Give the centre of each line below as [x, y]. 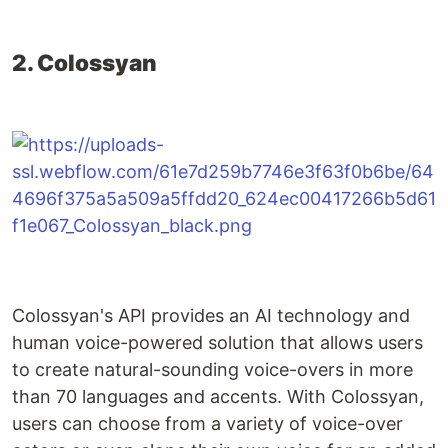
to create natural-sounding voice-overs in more [212, 370]
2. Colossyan [84, 63]
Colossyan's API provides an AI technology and [211, 316]
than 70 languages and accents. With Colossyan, [218, 397]
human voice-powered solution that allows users [217, 343]
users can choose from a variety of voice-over [207, 424]
